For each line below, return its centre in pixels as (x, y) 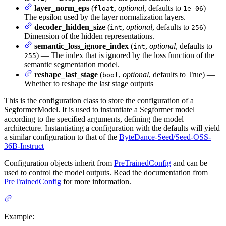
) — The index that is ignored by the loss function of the (125, 55)
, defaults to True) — (182, 75)
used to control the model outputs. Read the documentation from (106, 173)
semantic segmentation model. (72, 65)
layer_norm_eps (62, 8)
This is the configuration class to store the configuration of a (99, 101)
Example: (19, 217)
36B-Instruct (24, 146)
